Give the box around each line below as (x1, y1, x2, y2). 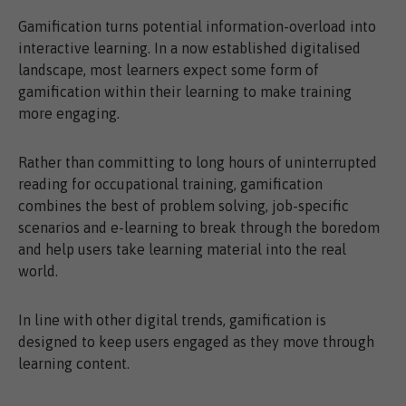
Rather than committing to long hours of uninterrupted (18, 154, 377, 171)
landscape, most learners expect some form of (18, 62, 319, 79)
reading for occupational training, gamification (18, 176, 323, 193)
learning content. (18, 355, 130, 372)
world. (18, 263, 58, 280)
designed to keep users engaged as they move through (18, 333, 374, 351)
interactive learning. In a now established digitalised (18, 40, 361, 57)
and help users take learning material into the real (18, 241, 346, 258)
